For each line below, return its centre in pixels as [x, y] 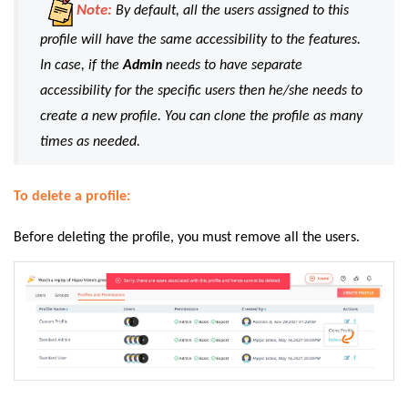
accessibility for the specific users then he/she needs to [201, 91]
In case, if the [82, 65]
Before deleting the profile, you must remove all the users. [189, 237]
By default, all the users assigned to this [230, 11]
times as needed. [90, 142]
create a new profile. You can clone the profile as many [201, 116]
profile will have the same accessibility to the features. [200, 40]
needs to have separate [234, 65]
